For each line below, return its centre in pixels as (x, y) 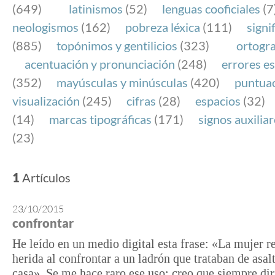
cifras (141, 101)
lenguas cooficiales (211, 9)
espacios (218, 101)
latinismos (96, 9)
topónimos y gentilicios (117, 45)
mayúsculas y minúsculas (122, 82)
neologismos (45, 27)
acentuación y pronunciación (100, 64)
